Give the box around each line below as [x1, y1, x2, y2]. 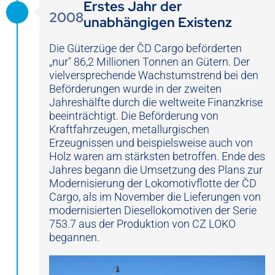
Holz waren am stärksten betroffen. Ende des [49, 150, 265, 163]
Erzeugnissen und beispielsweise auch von [49, 136, 253, 150]
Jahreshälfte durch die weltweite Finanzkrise [49, 96, 263, 109]
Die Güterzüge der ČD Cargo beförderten [49, 42, 242, 55]
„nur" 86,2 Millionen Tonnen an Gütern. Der [49, 55, 250, 69]
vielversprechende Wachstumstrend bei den [49, 69, 258, 82]
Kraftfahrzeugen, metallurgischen [49, 123, 209, 136]
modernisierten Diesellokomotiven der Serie [49, 204, 257, 217]
